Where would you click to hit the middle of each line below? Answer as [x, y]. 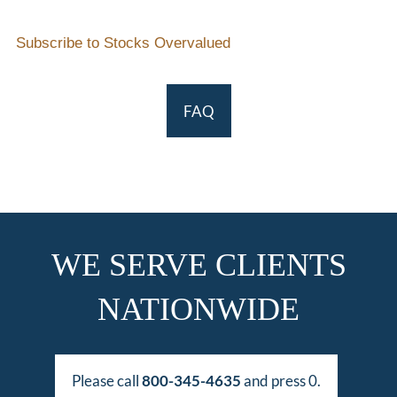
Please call [107, 381]
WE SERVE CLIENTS [198, 265]
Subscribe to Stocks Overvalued [124, 43]
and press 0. [281, 381]
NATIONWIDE [198, 310]
